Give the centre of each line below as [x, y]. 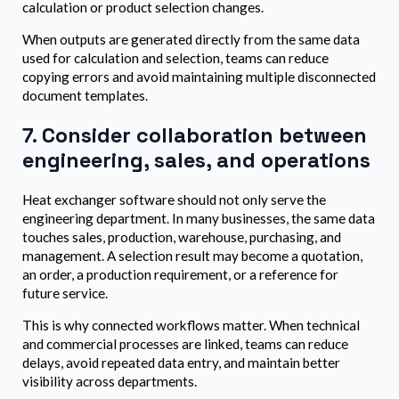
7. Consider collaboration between [195, 135]
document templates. [85, 96]
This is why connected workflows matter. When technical [191, 325]
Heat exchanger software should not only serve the [174, 199]
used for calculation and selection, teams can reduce [175, 58]
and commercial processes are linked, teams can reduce [185, 343]
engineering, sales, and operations [196, 160]
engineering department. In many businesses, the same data [199, 218]
